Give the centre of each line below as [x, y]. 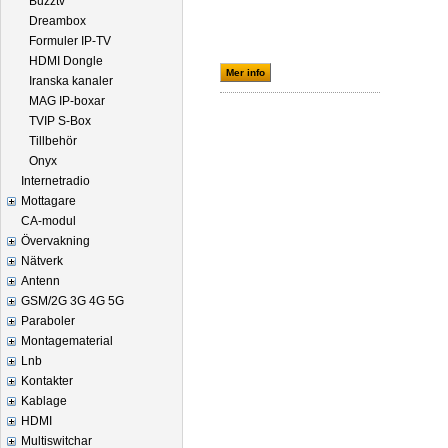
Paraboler [48, 321]
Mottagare [48, 201]
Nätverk [42, 261]
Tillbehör [53, 141]
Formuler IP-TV [70, 41]
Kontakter [47, 381]
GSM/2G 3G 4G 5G [72, 301]
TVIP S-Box [60, 121]
